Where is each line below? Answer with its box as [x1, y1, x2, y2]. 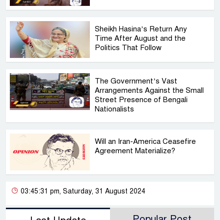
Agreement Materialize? [95, 146, 176, 156]
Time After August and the [95, 34, 186, 43]
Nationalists [95, 105, 135, 114]
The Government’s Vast [95, 77, 178, 86]
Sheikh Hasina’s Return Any [95, 25, 188, 34]
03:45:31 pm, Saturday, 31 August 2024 [19, 187, 145, 196]
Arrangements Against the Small [95, 86, 204, 95]
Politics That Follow [95, 43, 162, 53]
